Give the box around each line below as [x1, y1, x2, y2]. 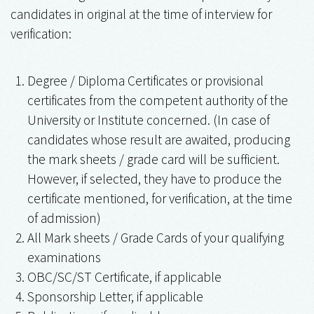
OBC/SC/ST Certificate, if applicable [27, 268, 221, 285]
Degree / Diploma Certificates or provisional [27, 71, 264, 89]
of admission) [27, 209, 101, 226]
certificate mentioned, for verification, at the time [27, 189, 292, 207]
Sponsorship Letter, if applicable [27, 287, 203, 305]
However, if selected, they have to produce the [27, 170, 282, 187]
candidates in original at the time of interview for [11, 6, 272, 23]
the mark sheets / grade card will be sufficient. [27, 150, 280, 168]
